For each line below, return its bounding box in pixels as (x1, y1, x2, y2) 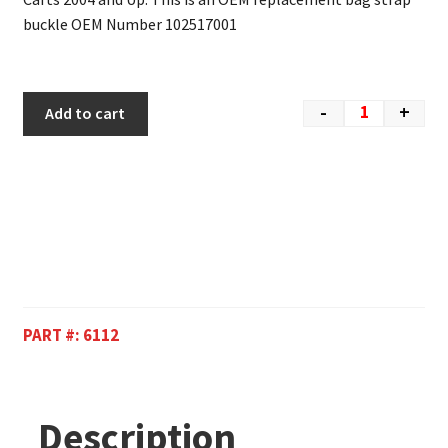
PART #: (22, 324, 83, 347)
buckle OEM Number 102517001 (22, 13, 237, 34)
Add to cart (45, 103, 126, 124)
